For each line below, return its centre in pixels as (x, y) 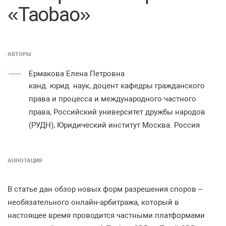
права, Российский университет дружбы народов (117, 112)
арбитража (119, 202)
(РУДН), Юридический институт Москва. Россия (114, 125)
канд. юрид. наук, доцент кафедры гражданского (117, 86)
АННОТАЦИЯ (25, 161)
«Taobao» (49, 15)
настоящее (27, 215)
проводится (94, 215)
